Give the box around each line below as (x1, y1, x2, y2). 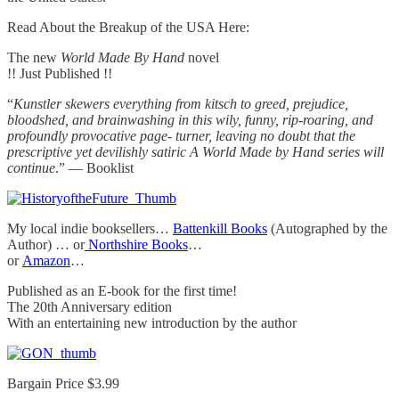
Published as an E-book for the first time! (7, 283, 237, 299)
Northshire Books (85, 237, 188, 253)
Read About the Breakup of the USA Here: (7, 20, 249, 36)
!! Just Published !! (7, 66, 112, 82)
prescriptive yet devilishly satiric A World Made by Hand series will (7, 144, 384, 160)
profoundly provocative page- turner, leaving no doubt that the (7, 128, 355, 144)
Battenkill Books (173, 221, 267, 237)
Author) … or (7, 237, 85, 253)
